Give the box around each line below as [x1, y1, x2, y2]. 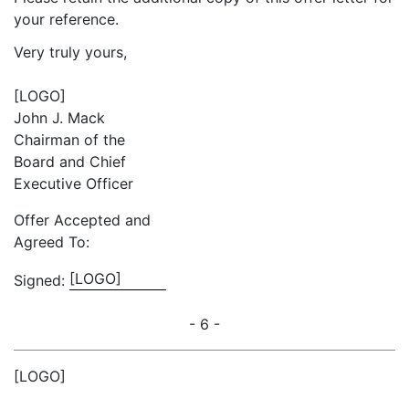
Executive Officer [14, 174, 133, 193]
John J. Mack [14, 109, 105, 127]
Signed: [14, 271, 65, 289]
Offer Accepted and [14, 211, 151, 229]
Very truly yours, [14, 43, 127, 61]
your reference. [14, 10, 119, 28]
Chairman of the [14, 131, 125, 149]
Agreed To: [14, 233, 89, 251]
